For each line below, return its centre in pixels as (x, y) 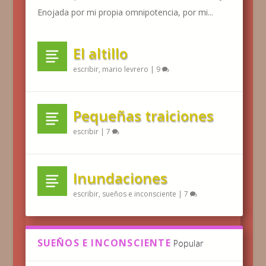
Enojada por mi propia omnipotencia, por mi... (125, 12)
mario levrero (125, 69)
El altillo (100, 53)
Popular (188, 243)
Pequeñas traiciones (143, 115)
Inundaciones (120, 178)
